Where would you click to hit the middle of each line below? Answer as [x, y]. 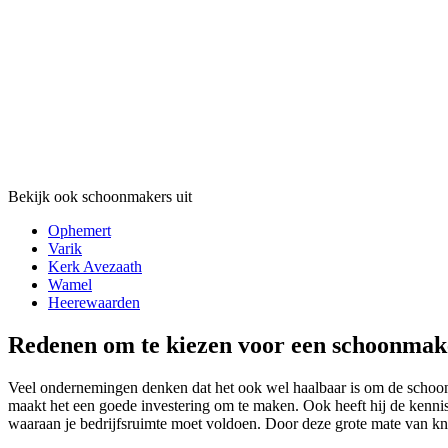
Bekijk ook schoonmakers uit [100, 197]
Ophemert [79, 231]
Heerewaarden [94, 303]
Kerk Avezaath [95, 267]
